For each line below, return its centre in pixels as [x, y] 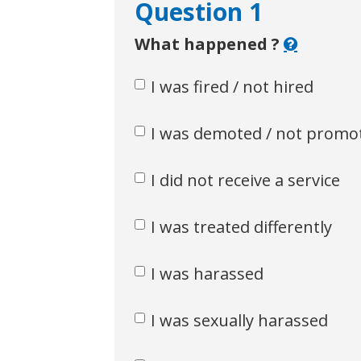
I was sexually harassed [239, 320]
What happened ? [209, 44]
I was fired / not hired [232, 87]
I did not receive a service [245, 180]
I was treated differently [241, 227]
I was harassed [207, 274]
